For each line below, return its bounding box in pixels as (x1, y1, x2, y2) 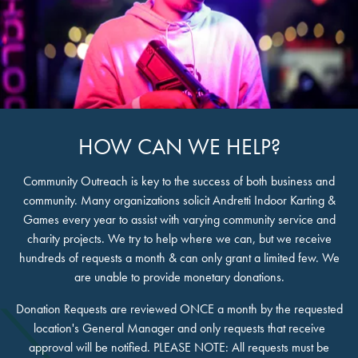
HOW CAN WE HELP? (78, 133, 280, 161)
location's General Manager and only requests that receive (33, 320, 325, 336)
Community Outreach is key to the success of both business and (23, 173, 335, 189)
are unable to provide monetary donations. (74, 268, 284, 285)
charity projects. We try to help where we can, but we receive (26, 230, 332, 247)
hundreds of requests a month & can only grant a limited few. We (18, 249, 340, 266)
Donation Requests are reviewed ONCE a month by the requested (15, 300, 343, 317)
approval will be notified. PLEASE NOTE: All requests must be (29, 339, 329, 356)
